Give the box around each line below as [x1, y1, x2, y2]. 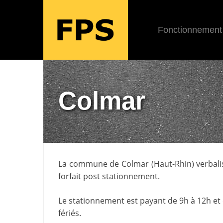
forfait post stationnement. [58, 170, 160, 182]
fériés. [58, 207, 81, 219]
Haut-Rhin [153, 158, 192, 169]
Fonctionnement [157, 25, 222, 35]
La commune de [58, 158, 121, 169]
